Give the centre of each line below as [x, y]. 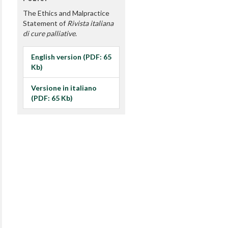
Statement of [45, 23]
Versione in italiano [64, 88]
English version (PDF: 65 [71, 57]
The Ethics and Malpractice [66, 13]
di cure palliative [49, 34]
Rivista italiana [90, 23]
